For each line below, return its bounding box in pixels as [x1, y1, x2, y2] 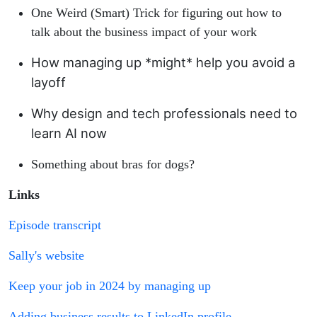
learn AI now [31, 125, 107, 142]
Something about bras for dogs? [31, 157, 195, 172]
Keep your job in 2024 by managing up [8, 279, 211, 294]
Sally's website [8, 248, 84, 263]
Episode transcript [8, 218, 101, 233]
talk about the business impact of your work [31, 25, 257, 40]
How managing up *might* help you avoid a [31, 54, 295, 71]
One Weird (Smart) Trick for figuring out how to [31, 6, 282, 21]
